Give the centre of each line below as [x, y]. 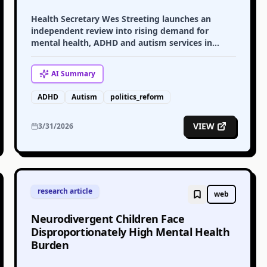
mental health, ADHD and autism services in [122, 43]
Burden [50, 245]
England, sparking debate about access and [120, 55]
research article [65, 191]
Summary [77, 74]
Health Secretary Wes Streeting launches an [121, 19]
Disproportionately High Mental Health [131, 232]
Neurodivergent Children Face [108, 219]
